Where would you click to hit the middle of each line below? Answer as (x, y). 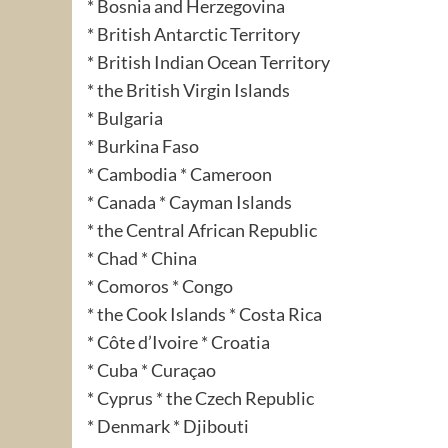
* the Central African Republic (202, 229)
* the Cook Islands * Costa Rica (204, 313)
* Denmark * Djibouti (168, 425)
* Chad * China (142, 257)
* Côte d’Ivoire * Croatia (178, 341)
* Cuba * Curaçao (151, 369)
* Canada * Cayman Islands (189, 201)
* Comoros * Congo (160, 285)
